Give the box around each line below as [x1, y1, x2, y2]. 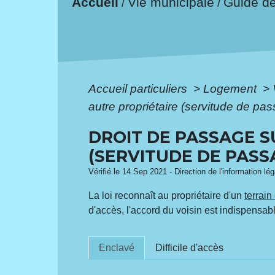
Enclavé [99, 242, 135, 253]
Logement [203, 82, 260, 95]
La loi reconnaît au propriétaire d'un [88, 190, 245, 201]
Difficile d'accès [155, 242, 224, 253]
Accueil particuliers [88, 82, 191, 95]
